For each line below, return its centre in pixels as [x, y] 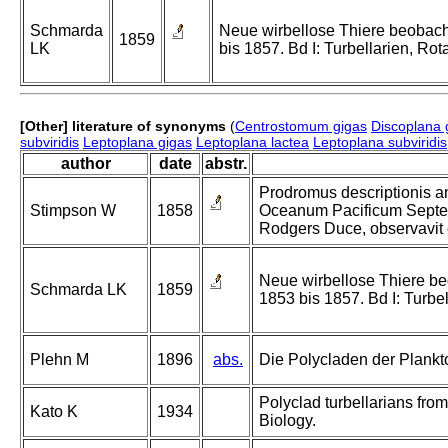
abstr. [226, 164]
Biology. [287, 421]
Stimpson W [73, 211]
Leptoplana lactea [252, 142]
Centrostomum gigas [301, 126]
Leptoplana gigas [137, 142]
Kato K [54, 412]
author [85, 164]
